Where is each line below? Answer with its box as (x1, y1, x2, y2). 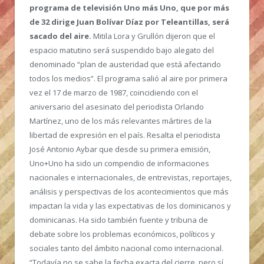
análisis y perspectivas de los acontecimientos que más (29, 186, 229, 197)
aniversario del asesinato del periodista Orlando (29, 101, 204, 112)
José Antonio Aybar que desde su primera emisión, (29, 143, 210, 154)
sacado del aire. (29, 30, 93, 41)
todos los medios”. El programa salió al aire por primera (29, 72, 227, 84)
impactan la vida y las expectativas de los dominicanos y (29, 200, 231, 211)
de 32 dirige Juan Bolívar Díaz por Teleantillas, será (29, 16, 229, 27)
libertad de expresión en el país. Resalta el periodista (29, 129, 220, 140)
